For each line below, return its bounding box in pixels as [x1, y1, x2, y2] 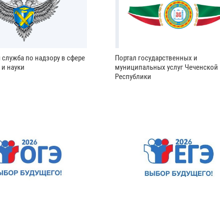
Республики [114, 72, 151, 82]
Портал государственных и [114, 54, 197, 63]
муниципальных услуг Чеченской [114, 63, 218, 72]
